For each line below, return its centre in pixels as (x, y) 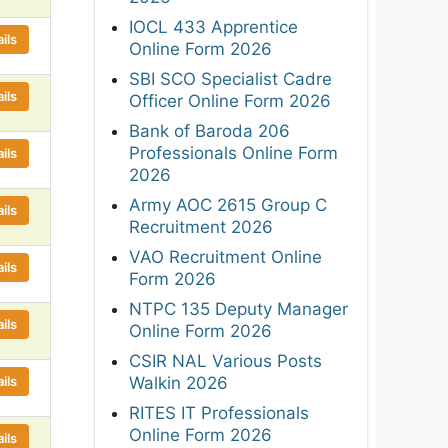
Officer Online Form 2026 (230, 100)
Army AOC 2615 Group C (228, 204)
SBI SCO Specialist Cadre (230, 78)
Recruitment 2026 (201, 226)
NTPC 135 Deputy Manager (238, 308)
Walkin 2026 (178, 382)
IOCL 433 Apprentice (213, 26)
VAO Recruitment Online (225, 256)
